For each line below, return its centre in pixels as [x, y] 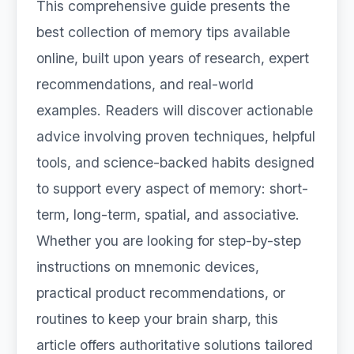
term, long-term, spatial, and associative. [168, 215]
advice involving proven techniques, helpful [176, 136]
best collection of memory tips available [163, 32]
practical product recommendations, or [161, 293]
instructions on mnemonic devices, [148, 267]
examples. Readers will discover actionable [175, 110]
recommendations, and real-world [145, 84]
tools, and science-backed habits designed [175, 162]
